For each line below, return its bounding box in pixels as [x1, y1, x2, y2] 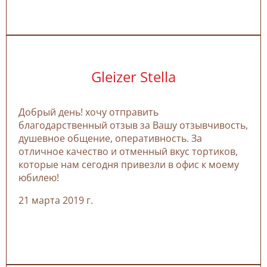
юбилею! [18, 170, 59, 184]
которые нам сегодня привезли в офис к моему [18, 157, 239, 171]
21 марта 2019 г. [18, 193, 93, 207]
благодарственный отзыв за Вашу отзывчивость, [18, 118, 248, 132]
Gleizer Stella [91, 66, 176, 86]
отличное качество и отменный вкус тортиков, [18, 144, 238, 158]
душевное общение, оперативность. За [18, 131, 202, 145]
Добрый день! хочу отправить [18, 105, 159, 119]
